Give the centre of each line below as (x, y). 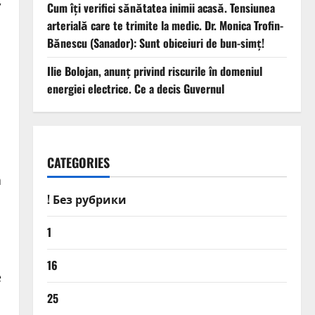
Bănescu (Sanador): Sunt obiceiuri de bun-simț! (155, 43)
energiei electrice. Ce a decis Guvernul (135, 89)
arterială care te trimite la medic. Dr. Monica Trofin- (165, 26)
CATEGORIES (78, 163)
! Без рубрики (86, 199)
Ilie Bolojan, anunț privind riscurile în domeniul (154, 71)
